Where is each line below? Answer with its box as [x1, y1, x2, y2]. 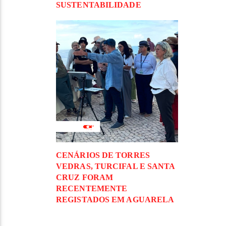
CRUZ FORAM [56, 173, 114, 182]
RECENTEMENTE [56, 184, 128, 193]
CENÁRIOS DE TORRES [56, 151, 150, 160]
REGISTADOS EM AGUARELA [56, 195, 175, 204]
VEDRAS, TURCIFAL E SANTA [56, 162, 175, 171]
